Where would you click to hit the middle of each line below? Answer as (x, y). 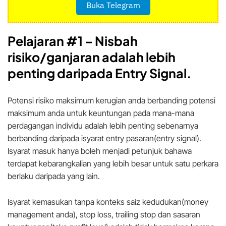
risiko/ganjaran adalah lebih (92, 57)
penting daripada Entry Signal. (99, 73)
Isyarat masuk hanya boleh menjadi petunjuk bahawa (100, 151)
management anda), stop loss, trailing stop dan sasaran (104, 215)
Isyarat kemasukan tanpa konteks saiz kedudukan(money (108, 202)
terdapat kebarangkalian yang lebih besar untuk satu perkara (113, 164)
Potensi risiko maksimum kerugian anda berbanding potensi (111, 101)
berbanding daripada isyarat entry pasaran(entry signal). (104, 138)
